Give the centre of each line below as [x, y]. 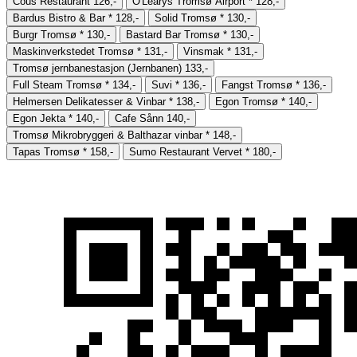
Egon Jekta [39, 118]
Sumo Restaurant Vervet [186, 151]
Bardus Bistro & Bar [59, 18]
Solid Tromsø [186, 18]
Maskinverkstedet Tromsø [73, 51]
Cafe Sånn [139, 118]
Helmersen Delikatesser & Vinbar [89, 101]
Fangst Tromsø [257, 84]
